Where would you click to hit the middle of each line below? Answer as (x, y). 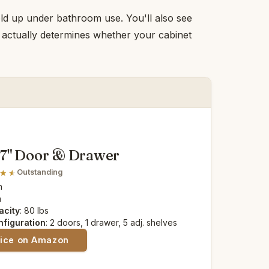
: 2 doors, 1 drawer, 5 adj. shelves (112, 222)
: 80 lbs (35, 210)
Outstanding (40, 172)
